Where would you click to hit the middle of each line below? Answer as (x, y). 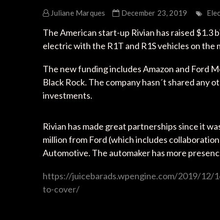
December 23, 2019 (153, 13)
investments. (68, 95)
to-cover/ (61, 189)
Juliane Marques (77, 13)
